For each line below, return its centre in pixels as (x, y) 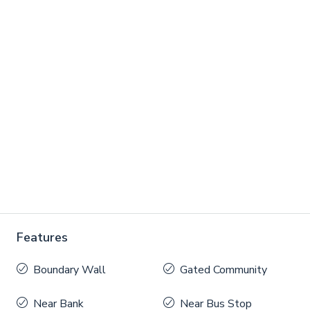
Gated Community (224, 270)
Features (42, 238)
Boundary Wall (70, 270)
